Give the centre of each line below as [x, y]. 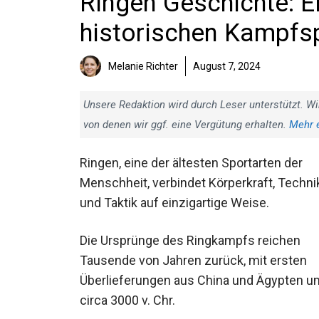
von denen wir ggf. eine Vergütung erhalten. [186, 125]
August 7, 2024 [227, 66]
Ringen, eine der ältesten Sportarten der [191, 163]
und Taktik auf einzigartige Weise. [174, 203]
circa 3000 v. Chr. [127, 300]
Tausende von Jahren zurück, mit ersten [193, 261]
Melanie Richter [143, 66]
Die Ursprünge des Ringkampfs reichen [190, 241]
